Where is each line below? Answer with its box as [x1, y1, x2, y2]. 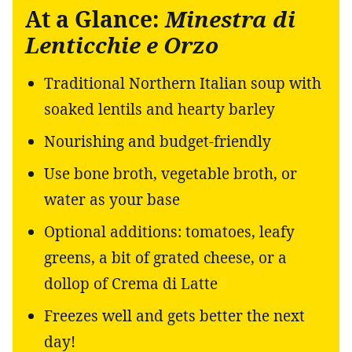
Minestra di [165, 3, 295, 34]
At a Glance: [25, 3, 165, 34]
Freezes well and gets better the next [44, 305, 305, 326]
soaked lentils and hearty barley [44, 98, 275, 119]
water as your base [44, 189, 180, 210]
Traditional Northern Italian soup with [44, 72, 321, 93]
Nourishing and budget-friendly [44, 130, 271, 152]
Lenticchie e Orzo [25, 29, 218, 60]
